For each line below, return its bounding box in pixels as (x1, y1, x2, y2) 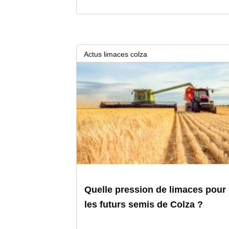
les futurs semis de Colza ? (84, 199, 203, 210)
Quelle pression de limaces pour (84, 185, 226, 195)
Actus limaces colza (84, 50, 148, 59)
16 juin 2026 (77, 66, 117, 75)
